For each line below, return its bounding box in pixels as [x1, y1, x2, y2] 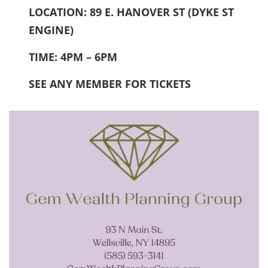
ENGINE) [29, 23, 74, 38]
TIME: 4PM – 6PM [29, 50, 118, 65]
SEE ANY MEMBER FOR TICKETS [29, 77, 191, 92]
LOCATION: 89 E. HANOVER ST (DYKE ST [29, 5, 234, 20]
